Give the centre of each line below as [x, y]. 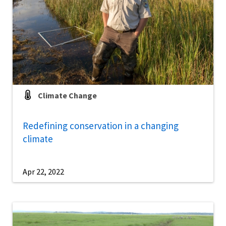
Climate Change [67, 95]
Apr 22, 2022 [43, 171]
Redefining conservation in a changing [101, 125]
